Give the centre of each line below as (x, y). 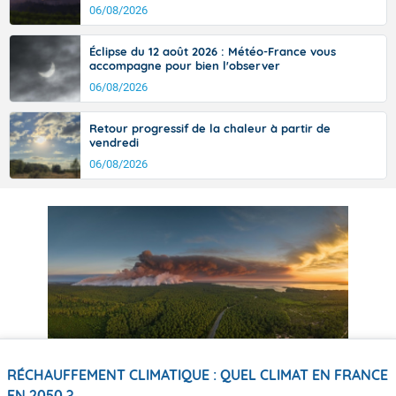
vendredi (114, 143)
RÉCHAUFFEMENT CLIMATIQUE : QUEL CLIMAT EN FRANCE (198, 374)
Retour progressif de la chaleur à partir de (210, 129)
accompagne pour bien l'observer (185, 66)
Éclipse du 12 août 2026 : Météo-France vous (213, 52)
